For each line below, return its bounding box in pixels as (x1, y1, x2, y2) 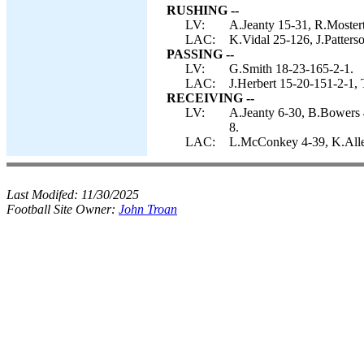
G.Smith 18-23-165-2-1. (229, 62, 353, 76)
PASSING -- (167, 47, 234, 61)
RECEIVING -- (167, 91, 254, 105)
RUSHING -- (167, 3, 239, 17)
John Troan (119, 202, 177, 216)
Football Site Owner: (6, 202, 119, 216)
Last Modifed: (6, 188, 81, 201)
